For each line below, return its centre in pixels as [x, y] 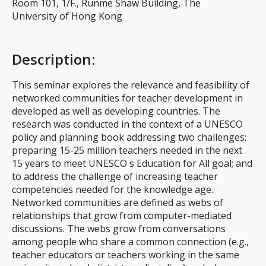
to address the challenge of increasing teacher [115, 176]
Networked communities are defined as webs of [118, 202]
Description [52, 59]
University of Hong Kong [67, 16]
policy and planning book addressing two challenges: [129, 137]
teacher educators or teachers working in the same [126, 255]
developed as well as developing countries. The [116, 111]
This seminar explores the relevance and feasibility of [131, 85]
